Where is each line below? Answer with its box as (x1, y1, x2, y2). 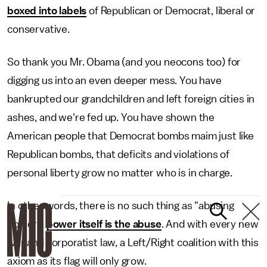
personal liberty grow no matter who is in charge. (7, 167, 233, 178)
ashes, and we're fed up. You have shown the (7, 112, 215, 123)
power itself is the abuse (46, 219, 162, 229)
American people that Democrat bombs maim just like (7, 131, 254, 141)
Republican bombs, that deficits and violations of (7, 149, 230, 160)
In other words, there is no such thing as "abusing (7, 200, 234, 211)
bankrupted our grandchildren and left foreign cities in (7, 94, 255, 104)
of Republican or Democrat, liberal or (86, 5, 256, 16)
